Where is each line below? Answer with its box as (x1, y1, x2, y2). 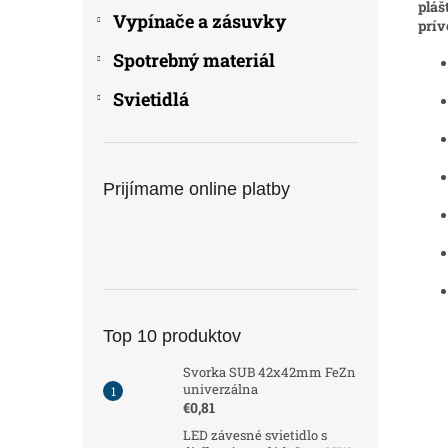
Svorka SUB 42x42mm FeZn (183, 363, 356, 381)
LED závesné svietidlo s (183, 426, 327, 444)
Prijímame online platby (103, 179, 290, 199)
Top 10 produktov (103, 326, 241, 346)
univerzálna (183, 380, 258, 398)
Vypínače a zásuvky (113, 9, 286, 33)
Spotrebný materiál (113, 48, 275, 72)
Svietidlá (113, 87, 189, 111)
